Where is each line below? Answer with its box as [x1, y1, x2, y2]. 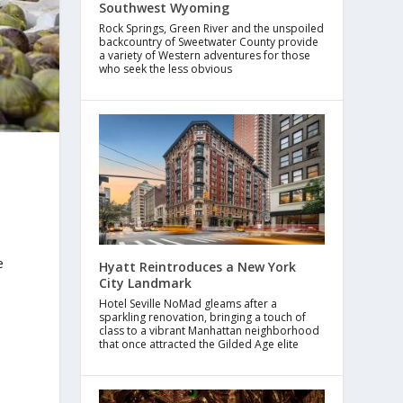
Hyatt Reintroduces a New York [99, 258, 297, 276]
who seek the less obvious [99, 60, 233, 76]
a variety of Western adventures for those [99, 47, 311, 63]
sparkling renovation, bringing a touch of [99, 309, 307, 326]
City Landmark [99, 274, 193, 292]
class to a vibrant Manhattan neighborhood [99, 323, 320, 339]
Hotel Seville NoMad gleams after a [99, 296, 278, 312]
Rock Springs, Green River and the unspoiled [99, 20, 325, 36]
